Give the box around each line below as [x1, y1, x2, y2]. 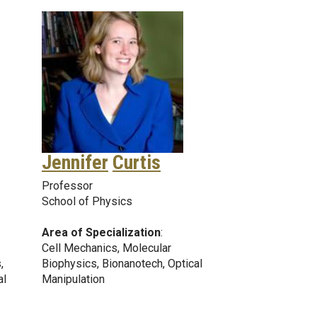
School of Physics [42, 194, 132, 208]
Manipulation [42, 272, 105, 286]
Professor [42, 178, 93, 192]
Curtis [113, 150, 161, 174]
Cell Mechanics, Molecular [42, 241, 171, 255]
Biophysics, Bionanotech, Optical [42, 256, 202, 270]
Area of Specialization [42, 225, 161, 239]
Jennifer [42, 150, 108, 174]
